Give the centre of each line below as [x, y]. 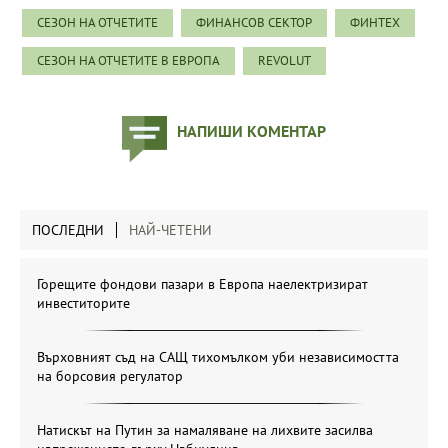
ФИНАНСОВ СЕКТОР [254, 22]
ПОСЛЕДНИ [68, 229]
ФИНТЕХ [375, 22]
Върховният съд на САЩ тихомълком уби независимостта [218, 356]
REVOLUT [284, 60]
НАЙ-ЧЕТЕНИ [170, 229]
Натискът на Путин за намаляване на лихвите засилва [205, 429]
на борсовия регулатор [110, 375]
